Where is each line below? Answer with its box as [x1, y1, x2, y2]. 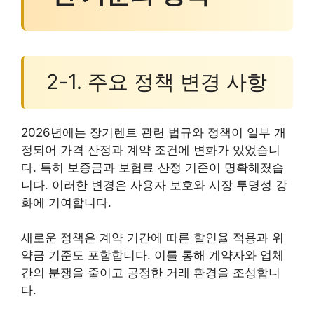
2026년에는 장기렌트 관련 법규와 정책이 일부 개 [21, 125, 286, 139]
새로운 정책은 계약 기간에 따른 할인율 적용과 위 [21, 231, 284, 245]
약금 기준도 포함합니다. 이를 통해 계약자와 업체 [21, 248, 284, 263]
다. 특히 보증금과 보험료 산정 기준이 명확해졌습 [21, 160, 284, 175]
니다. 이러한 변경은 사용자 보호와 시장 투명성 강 [21, 177, 287, 192]
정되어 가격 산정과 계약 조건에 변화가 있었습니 [21, 142, 280, 157]
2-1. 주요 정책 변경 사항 [46, 69, 267, 95]
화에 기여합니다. [21, 195, 111, 210]
